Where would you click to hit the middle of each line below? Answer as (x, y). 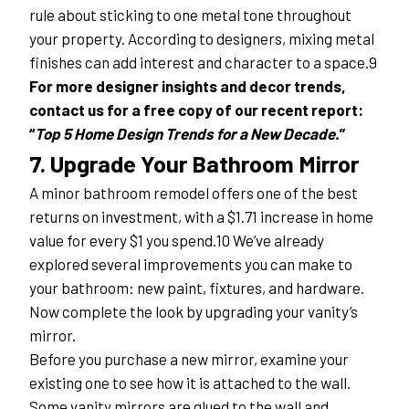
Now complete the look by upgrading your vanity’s (194, 312)
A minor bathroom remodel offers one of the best (194, 193)
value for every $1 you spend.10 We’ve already (177, 241)
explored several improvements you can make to (191, 264)
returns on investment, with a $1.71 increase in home (201, 217)
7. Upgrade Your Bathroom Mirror (194, 163)
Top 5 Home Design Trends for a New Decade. (187, 134)
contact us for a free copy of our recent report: (196, 110)
